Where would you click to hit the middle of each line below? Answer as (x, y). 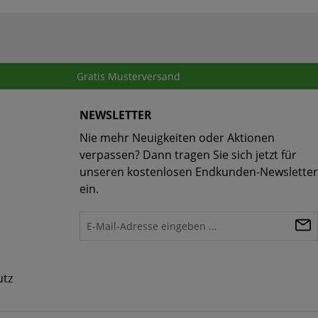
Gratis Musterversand (128, 77)
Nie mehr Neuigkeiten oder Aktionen (177, 138)
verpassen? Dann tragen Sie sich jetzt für (188, 155)
